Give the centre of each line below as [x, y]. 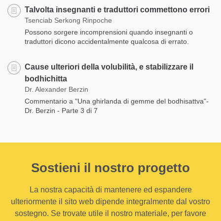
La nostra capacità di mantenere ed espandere [110, 189]
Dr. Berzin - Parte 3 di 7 [61, 110]
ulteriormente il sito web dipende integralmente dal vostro [110, 201]
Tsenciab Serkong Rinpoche [68, 20]
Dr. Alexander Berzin [56, 89]
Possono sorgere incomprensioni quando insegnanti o [109, 32]
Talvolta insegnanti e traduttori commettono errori [117, 9]
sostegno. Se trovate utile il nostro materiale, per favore [110, 213]
